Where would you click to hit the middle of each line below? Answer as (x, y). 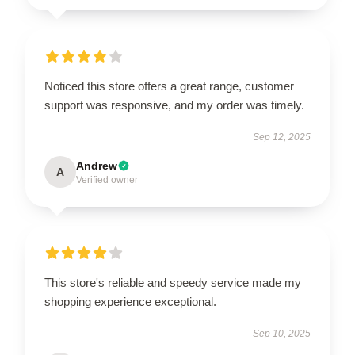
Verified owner (107, 180)
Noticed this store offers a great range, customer (169, 86)
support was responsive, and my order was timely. (174, 105)
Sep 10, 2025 (282, 334)
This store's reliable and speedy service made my (173, 283)
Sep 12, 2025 (282, 137)
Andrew (97, 166)
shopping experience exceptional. (130, 302)
